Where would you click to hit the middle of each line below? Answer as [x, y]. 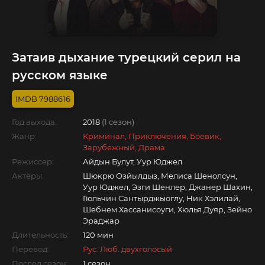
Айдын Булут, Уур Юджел [132, 161]
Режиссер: [33, 161]
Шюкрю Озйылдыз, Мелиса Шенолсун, [160, 175]
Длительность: [40, 235]
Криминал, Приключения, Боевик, [152, 136]
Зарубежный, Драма [124, 147]
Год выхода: [34, 122]
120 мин [98, 235]
